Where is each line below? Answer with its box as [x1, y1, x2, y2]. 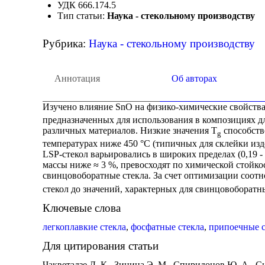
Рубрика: [43, 37, 89, 50]
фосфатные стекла [131, 221, 204, 232]
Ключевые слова [43, 201, 121, 214]
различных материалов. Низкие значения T [43, 125, 217, 136]
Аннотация [54, 73, 100, 83]
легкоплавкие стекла [43, 221, 126, 232]
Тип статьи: [57, 11, 107, 21]
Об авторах [171, 73, 217, 83]
